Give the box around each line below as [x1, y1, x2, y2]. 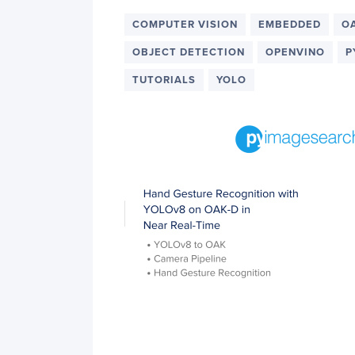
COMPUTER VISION [132, 18, 238, 31]
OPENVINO [265, 46, 325, 59]
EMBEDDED [258, 18, 321, 31]
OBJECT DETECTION [132, 46, 245, 59]
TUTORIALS [132, 74, 196, 86]
